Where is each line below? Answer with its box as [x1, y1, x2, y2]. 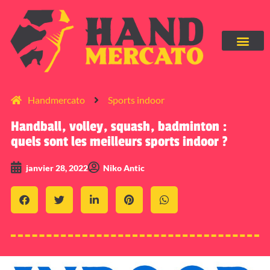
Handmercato [27, 93, 85, 105]
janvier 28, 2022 [25, 162, 88, 173]
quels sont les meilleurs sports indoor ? [10, 133, 228, 150]
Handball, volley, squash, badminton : [10, 118, 227, 135]
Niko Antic [102, 162, 145, 173]
